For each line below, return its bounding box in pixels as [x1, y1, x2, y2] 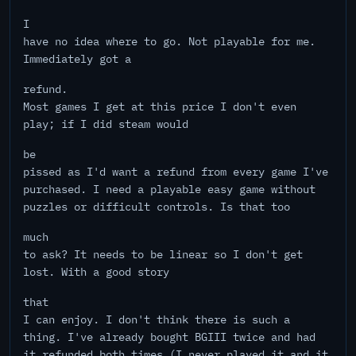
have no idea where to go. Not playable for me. [23, 34, 315, 48]
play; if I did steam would [23, 117, 188, 131]
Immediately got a [23, 52, 131, 66]
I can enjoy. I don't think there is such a [23, 312, 290, 327]
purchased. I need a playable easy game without [23, 182, 315, 196]
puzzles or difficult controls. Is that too [23, 199, 290, 214]
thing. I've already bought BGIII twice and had [23, 330, 315, 344]
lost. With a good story [23, 265, 169, 279]
